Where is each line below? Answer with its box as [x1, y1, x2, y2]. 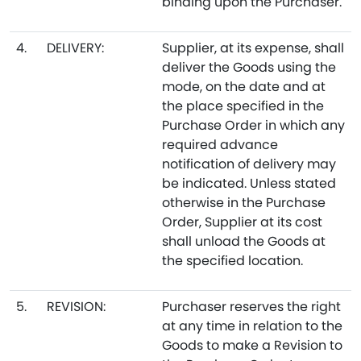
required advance [162, 135, 278, 154]
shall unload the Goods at [162, 232, 326, 251]
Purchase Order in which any [162, 116, 345, 135]
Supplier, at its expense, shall [162, 39, 344, 57]
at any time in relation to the [162, 317, 342, 335]
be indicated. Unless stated [162, 174, 336, 193]
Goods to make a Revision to [162, 336, 342, 355]
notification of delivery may [162, 155, 336, 173]
